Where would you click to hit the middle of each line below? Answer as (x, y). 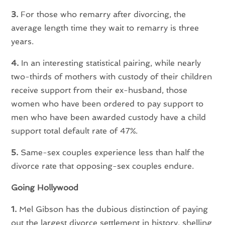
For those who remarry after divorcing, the (102, 15)
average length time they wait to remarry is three (105, 28)
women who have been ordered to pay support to (107, 104)
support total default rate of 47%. (75, 131)
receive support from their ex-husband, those (99, 90)
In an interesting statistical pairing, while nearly (110, 63)
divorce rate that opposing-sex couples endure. (103, 166)
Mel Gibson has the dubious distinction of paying (113, 209)
